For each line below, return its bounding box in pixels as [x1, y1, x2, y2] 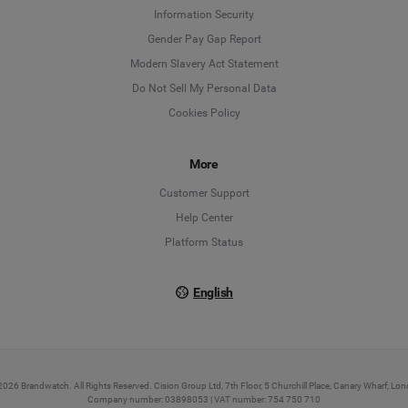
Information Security [154, 8, 254, 22]
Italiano [250, 201, 292, 217]
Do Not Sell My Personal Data [131, 82, 277, 96]
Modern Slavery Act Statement [129, 57, 279, 71]
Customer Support [158, 187, 250, 200]
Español [250, 116, 295, 131]
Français [250, 158, 298, 174]
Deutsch [250, 30, 296, 46]
